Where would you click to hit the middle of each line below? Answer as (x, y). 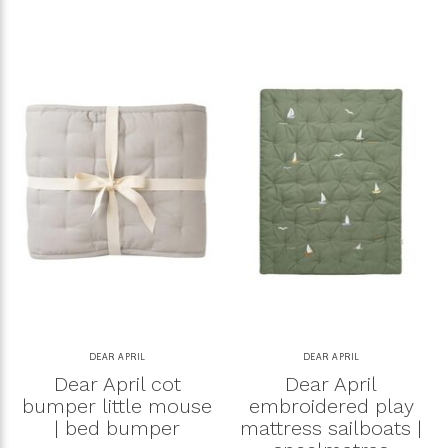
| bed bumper (117, 428)
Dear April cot (117, 384)
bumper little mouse (117, 406)
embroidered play (331, 406)
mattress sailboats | (331, 428)
